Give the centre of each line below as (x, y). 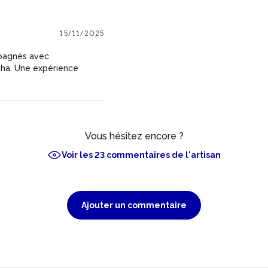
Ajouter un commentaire (134, 205)
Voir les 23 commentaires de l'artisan (141, 155)
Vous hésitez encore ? (134, 136)
